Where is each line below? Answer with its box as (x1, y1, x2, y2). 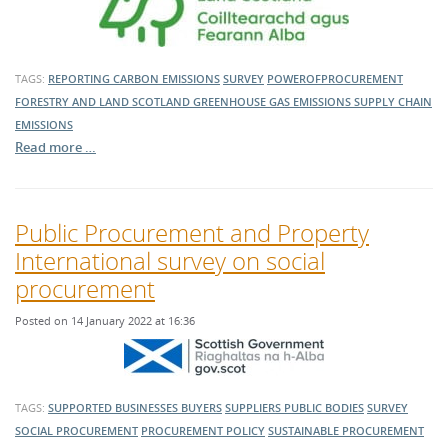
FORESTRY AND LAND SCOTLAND (15, 94, 193, 109)
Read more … (15, 138, 96, 156)
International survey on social (15, 244, 325, 277)
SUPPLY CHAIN (354, 94, 432, 109)
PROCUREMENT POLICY (141, 423, 265, 438)
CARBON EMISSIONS (113, 71, 220, 86)
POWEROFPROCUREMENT (267, 71, 403, 86)
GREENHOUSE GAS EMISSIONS (193, 94, 354, 109)
